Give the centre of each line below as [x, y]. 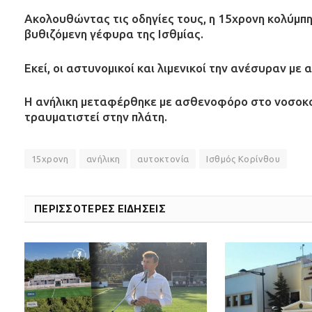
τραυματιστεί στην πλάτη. [96, 116]
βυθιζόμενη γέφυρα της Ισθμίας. [114, 34]
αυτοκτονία [163, 158]
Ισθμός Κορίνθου [243, 158]
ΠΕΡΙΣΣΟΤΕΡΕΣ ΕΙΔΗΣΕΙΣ [100, 208]
